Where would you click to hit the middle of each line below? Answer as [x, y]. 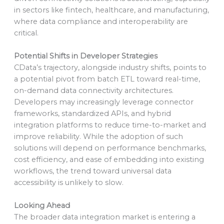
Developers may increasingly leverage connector [103, 102]
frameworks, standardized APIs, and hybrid [92, 114]
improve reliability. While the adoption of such [98, 137]
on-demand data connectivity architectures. [93, 91]
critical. [26, 33]
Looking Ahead [42, 206]
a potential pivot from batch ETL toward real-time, [107, 79]
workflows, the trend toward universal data [92, 171]
